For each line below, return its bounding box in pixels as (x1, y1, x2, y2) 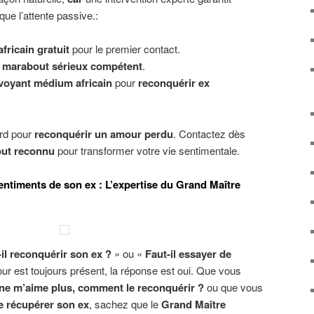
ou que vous (204, 280, 263, 295)
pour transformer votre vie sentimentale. (55, 142, 240, 158)
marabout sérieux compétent (1, 58, 142, 74)
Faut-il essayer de (145, 246, 231, 262)
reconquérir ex (137, 75, 210, 91)
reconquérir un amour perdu (34, 125, 173, 142)
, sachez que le (89, 296, 161, 312)
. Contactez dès (173, 125, 245, 141)
